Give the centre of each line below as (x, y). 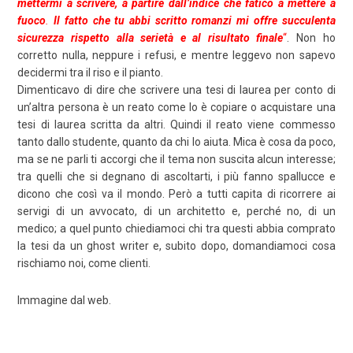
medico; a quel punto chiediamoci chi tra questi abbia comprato (176, 229)
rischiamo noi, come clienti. (84, 264)
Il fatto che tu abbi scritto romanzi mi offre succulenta (195, 21)
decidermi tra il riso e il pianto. (91, 73)
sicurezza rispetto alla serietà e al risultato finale (150, 38)
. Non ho (311, 38)
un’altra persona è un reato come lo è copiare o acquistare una (176, 108)
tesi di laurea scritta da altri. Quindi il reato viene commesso (176, 125)
